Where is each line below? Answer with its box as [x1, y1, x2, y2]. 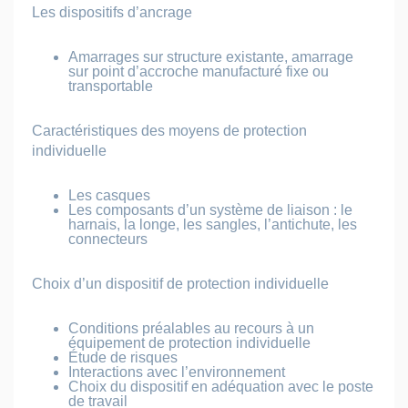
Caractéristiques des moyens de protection [32, 122, 307, 138]
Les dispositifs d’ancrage [32, 4, 192, 20]
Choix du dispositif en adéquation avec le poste [68, 378, 373, 394]
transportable [68, 77, 153, 94]
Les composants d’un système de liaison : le [68, 201, 352, 218]
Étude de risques [68, 349, 178, 365]
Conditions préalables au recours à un [68, 320, 314, 336]
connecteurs [68, 230, 148, 247]
